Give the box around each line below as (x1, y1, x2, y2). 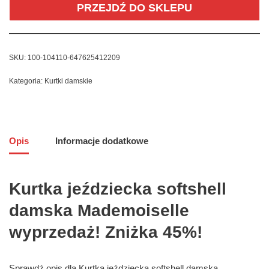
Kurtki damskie (44, 77, 92, 86)
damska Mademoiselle (9, 201, 189, 220)
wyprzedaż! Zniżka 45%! (9, 223, 202, 242)
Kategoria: (9, 77, 44, 86)
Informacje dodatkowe (55, 135, 148, 146)
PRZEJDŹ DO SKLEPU (77, 2, 192, 14)
